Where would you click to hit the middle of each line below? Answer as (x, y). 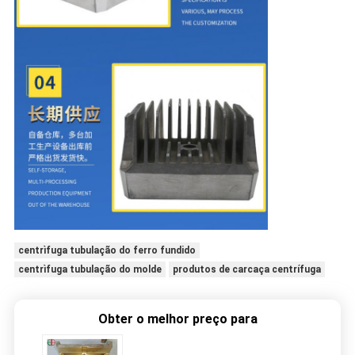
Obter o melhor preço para (177, 319)
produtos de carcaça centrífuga (246, 270)
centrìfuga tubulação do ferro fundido (107, 251)
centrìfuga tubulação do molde (90, 270)
